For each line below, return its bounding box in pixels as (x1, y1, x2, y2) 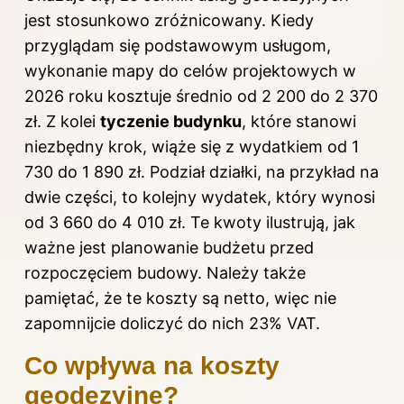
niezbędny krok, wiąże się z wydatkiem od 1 (24, 136, 359, 156)
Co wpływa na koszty (24, 351, 280, 380)
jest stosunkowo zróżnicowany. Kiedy (24, 10, 314, 30)
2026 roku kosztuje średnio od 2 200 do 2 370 (24, 86, 378, 106)
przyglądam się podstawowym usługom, (24, 35, 331, 55)
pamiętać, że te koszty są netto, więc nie (24, 288, 336, 308)
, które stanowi (242, 111, 356, 131)
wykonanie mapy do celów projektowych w (24, 60, 356, 80)
